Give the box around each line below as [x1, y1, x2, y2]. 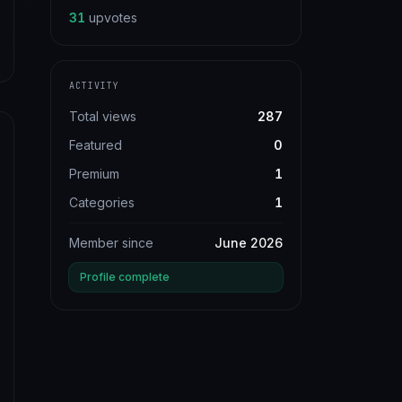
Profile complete [80, 270, 170, 284]
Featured [69, 137, 122, 153]
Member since [69, 235, 153, 250]
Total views [69, 109, 136, 124]
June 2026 [214, 235, 283, 250]
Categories [69, 195, 135, 210]
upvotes [89, 10, 137, 25]
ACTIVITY [69, 80, 119, 92]
